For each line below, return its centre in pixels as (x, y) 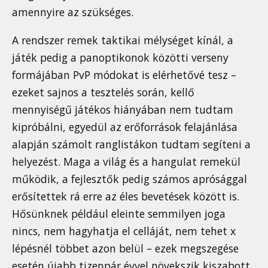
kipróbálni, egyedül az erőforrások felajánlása (125, 127)
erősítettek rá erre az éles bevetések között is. (126, 196)
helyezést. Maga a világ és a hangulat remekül (126, 161)
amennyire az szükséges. (73, 12)
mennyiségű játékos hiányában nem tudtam (123, 109)
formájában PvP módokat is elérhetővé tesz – (124, 74)
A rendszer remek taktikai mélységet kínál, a (123, 40)
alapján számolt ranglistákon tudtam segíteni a (131, 144)
